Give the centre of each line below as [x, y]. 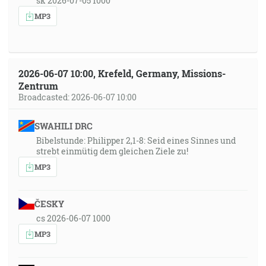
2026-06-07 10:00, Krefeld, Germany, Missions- [122, 73]
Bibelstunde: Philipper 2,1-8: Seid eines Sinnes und [136, 140]
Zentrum [38, 86]
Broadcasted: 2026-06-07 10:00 [77, 97]
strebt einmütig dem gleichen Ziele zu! [112, 151]
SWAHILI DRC [63, 126]
